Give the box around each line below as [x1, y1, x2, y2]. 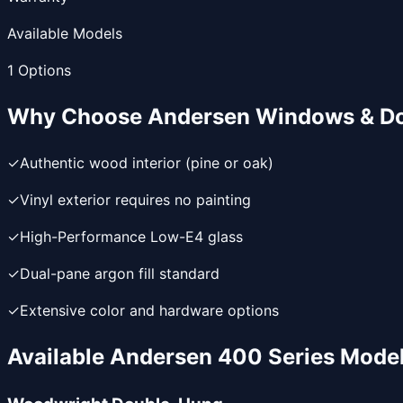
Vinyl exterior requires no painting [20, 190, 251, 209]
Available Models [7, 23, 122, 42]
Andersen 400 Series [110, 343, 335, 370]
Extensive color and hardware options [20, 300, 279, 319]
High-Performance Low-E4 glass [20, 227, 243, 246]
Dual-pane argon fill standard [20, 264, 219, 282]
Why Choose [7, 103, 148, 130]
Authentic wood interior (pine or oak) [20, 153, 273, 172]
